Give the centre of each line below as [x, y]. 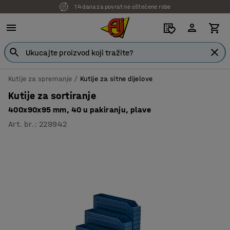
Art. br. [22, 124]
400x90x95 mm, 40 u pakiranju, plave [80, 110]
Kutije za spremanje [40, 79]
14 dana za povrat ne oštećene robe [123, 7]
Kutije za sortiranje [52, 96]
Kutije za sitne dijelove [116, 79]
